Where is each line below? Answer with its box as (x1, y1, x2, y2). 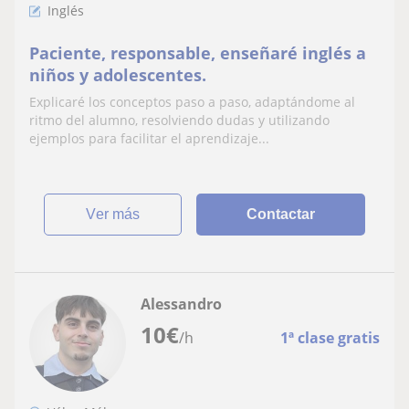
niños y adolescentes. (29, 64, 206, 86)
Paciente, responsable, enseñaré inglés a (29, 42, 366, 64)
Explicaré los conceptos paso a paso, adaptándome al (29, 93, 355, 110)
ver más (96, 206, 141, 222)
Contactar (246, 206, 316, 222)
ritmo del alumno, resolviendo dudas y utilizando (29, 111, 330, 129)
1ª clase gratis (280, 328, 380, 348)
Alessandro (141, 294, 222, 314)
